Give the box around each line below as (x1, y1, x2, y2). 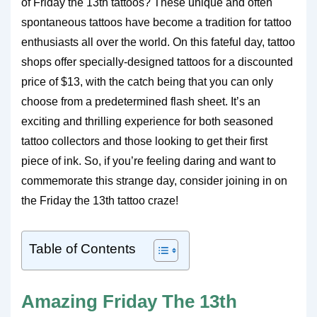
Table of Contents (29, 241, 136, 257)
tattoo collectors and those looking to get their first (21, 135, 267, 147)
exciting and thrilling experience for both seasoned (21, 115, 273, 127)
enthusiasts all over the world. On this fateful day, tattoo (21, 36, 295, 48)
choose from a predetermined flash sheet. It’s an (21, 96, 260, 108)
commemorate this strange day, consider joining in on (21, 175, 287, 187)
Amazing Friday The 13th (21, 291, 237, 312)
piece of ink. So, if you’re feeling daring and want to (21, 155, 276, 167)
